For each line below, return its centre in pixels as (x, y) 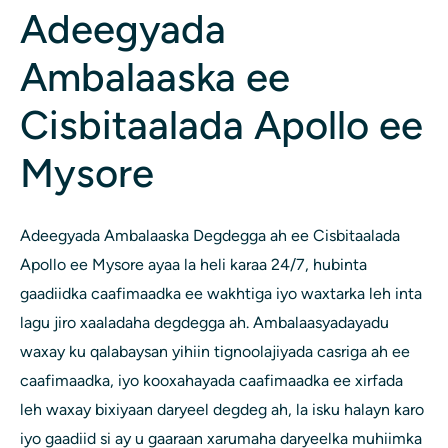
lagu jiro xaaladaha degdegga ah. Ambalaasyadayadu (204, 323)
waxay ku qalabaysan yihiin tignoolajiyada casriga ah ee (215, 352)
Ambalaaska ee (155, 77)
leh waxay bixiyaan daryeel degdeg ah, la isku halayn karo (222, 410)
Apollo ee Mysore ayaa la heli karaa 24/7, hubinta (193, 265)
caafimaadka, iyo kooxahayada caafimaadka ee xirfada (211, 381)
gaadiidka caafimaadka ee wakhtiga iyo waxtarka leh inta (221, 294)
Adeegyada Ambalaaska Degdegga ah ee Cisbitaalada (210, 236)
